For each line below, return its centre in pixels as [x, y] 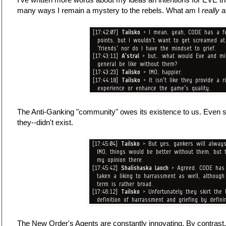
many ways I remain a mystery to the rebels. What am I [109, 11]
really [211, 11]
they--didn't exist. [45, 123]
